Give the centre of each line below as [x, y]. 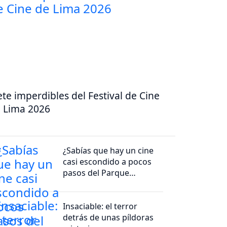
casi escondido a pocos [107, 162]
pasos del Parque [96, 173]
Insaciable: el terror [100, 206]
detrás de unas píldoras [108, 218]
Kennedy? [82, 184]
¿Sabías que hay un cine [108, 151]
